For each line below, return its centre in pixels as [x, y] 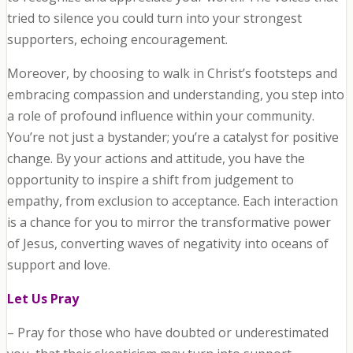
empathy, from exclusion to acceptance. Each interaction [172, 201]
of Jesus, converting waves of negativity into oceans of [167, 244]
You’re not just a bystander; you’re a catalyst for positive [173, 137]
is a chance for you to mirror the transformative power [169, 223]
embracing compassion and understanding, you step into [175, 95]
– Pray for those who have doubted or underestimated [167, 333]
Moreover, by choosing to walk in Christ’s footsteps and [172, 74]
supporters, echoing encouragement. [117, 40]
